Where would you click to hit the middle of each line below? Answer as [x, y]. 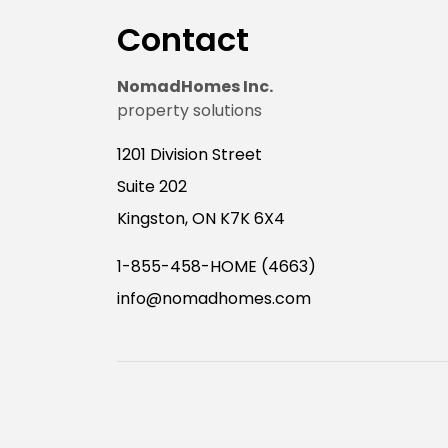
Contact [183, 39]
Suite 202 [152, 186]
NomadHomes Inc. [195, 86]
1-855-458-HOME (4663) [216, 266]
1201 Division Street [189, 154]
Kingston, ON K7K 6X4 [201, 218]
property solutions [189, 110]
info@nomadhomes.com [214, 298]
